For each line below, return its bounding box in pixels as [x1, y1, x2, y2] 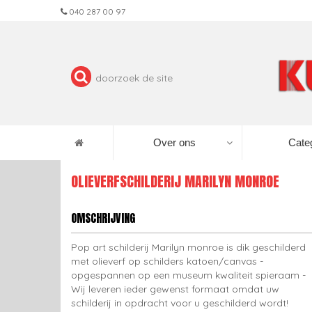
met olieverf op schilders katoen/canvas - [71, 255, 263, 267]
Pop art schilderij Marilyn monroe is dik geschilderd [71, 241, 306, 253]
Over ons [153, 136, 196, 148]
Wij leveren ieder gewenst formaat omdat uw [71, 283, 279, 295]
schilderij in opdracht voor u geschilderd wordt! [71, 297, 288, 309]
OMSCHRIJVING [71, 210, 135, 226]
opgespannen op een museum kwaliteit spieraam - [71, 269, 306, 281]
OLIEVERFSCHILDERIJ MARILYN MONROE [71, 171, 279, 192]
